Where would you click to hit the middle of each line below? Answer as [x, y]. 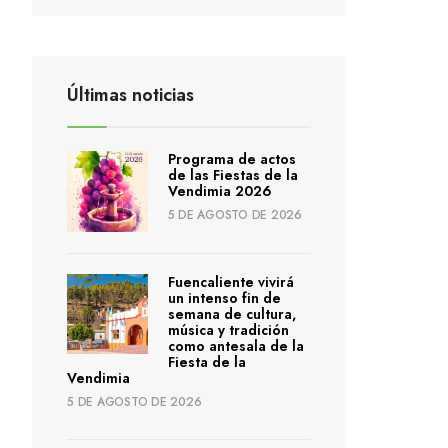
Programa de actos [231, 159]
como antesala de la [235, 345]
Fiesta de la [206, 361]
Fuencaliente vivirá [230, 281]
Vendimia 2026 [219, 191]
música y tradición [228, 329]
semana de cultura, [231, 313]
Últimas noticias [130, 95]
